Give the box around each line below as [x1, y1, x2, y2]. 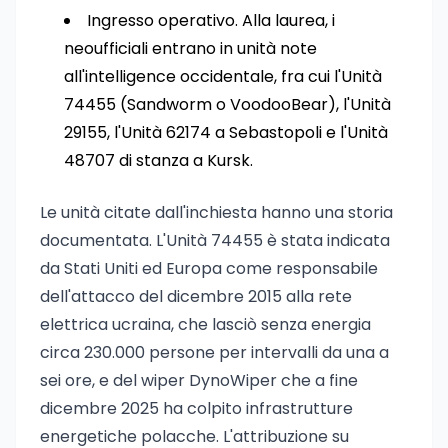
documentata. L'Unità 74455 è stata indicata [40, 229, 390, 252]
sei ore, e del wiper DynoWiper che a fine [40, 369, 358, 392]
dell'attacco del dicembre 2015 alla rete [40, 285, 352, 308]
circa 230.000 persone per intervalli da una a [40, 341, 389, 364]
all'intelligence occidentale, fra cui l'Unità [64, 65, 382, 88]
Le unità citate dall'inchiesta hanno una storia [40, 201, 393, 224]
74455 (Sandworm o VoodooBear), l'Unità [64, 93, 391, 116]
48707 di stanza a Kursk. [64, 149, 253, 172]
